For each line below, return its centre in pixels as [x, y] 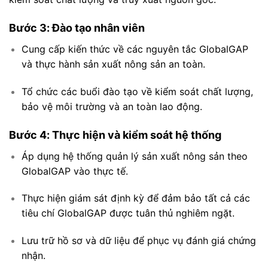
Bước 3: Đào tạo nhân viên [77, 28]
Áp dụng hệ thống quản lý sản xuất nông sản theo [134, 156]
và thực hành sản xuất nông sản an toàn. [113, 64]
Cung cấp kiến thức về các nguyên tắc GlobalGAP [135, 49]
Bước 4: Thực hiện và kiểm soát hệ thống [115, 135]
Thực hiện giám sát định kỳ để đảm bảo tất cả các [135, 198]
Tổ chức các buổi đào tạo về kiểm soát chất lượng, [137, 91]
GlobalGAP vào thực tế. [74, 171]
